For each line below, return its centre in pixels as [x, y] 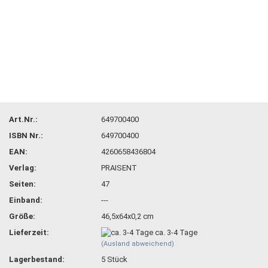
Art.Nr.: [23, 119]
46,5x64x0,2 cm [128, 216]
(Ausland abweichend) [138, 244]
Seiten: [22, 184]
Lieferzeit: [29, 232]
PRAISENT [119, 167]
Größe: [22, 216]
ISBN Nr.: [26, 135]
